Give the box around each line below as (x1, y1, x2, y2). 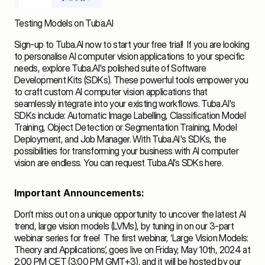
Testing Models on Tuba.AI (14, 17, 113, 29)
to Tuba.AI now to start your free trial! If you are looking (43, 38, 250, 50)
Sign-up (14, 38, 44, 50)
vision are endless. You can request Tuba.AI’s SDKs (14, 156, 205, 169)
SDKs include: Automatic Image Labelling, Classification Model (14, 109, 245, 121)
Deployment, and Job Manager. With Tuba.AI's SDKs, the (14, 132, 227, 145)
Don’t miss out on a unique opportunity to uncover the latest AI (14, 208, 246, 220)
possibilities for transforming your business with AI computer (14, 144, 238, 157)
